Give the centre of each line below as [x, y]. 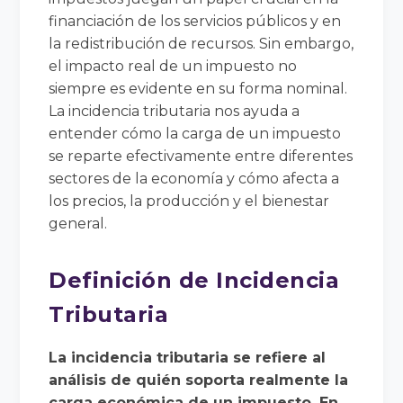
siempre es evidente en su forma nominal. [198, 88]
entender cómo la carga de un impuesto [195, 133]
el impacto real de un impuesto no [173, 66]
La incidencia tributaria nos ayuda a [175, 111]
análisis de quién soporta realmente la [199, 380]
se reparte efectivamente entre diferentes [201, 156]
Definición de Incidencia [194, 280]
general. [78, 223]
